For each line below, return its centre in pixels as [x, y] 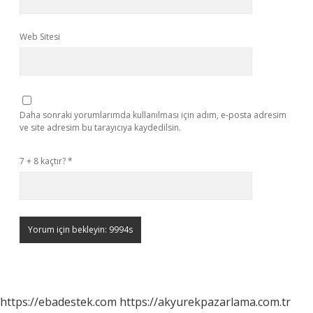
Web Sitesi [40, 37]
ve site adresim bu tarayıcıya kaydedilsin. [100, 128]
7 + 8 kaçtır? [44, 161]
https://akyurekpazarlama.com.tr [205, 302]
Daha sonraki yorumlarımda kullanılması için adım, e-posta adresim [153, 115]
